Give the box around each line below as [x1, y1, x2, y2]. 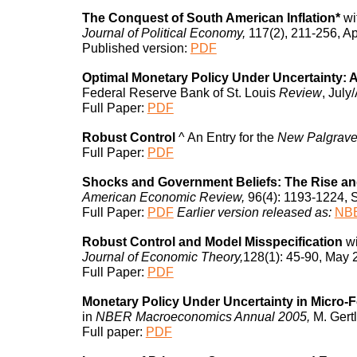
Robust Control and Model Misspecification [81, 234, 343, 249]
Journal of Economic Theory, [81, 249, 243, 264]
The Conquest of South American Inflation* [81, 10, 340, 25]
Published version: [81, 41, 187, 55]
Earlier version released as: [176, 205, 331, 219]
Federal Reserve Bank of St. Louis [81, 85, 279, 100]
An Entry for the [186, 130, 277, 144]
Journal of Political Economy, [81, 25, 249, 40]
